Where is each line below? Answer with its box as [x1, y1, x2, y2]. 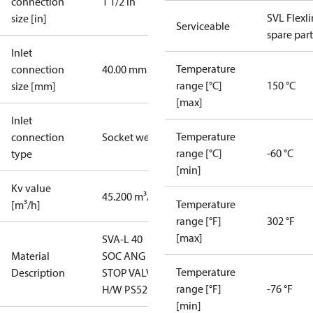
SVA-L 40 [102, 232, 143, 246]
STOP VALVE [102, 265, 158, 279]
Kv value [11, 181, 51, 195]
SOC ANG [102, 249, 145, 263]
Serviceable [176, 19, 230, 33]
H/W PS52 [102, 282, 147, 296]
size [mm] [11, 79, 56, 93]
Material [11, 249, 50, 263]
